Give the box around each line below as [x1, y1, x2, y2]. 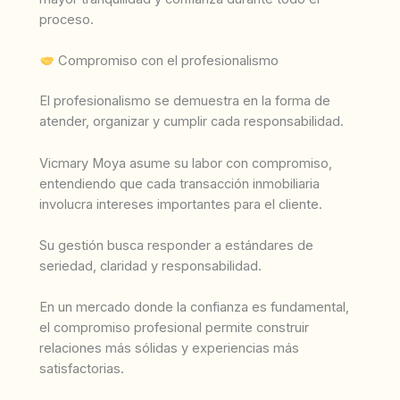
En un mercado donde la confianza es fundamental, [39, 299, 349, 316]
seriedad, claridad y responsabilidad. [39, 258, 262, 275]
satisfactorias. [39, 361, 124, 378]
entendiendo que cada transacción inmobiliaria [39, 175, 320, 192]
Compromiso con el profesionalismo [54, 53, 279, 70]
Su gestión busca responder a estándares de [39, 237, 313, 254]
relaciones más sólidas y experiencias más [39, 340, 299, 357]
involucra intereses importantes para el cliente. [39, 196, 322, 212]
